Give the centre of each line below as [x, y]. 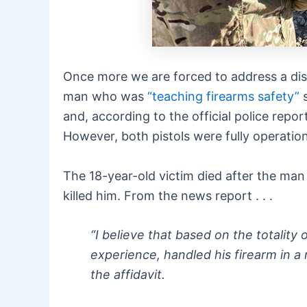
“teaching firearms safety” [223, 96]
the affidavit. [128, 275]
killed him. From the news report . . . [168, 195]
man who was [105, 96]
